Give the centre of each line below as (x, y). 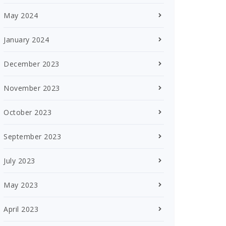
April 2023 (21, 209)
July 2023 (19, 160)
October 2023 (27, 112)
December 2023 (32, 64)
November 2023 (32, 88)
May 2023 (21, 185)
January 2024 (26, 39)
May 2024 (21, 15)
